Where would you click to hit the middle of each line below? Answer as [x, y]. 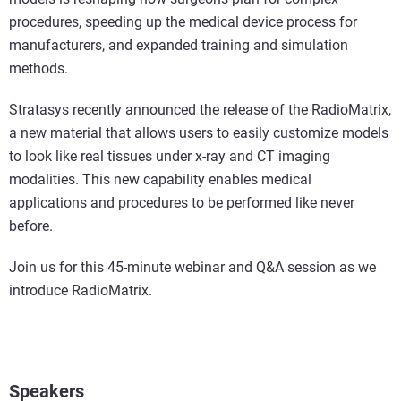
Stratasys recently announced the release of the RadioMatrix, [200, 110]
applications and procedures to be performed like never [182, 203]
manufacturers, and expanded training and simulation [179, 45]
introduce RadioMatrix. [81, 290]
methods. [42, 68]
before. [33, 226]
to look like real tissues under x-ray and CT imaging [170, 156]
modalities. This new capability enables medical [160, 179]
